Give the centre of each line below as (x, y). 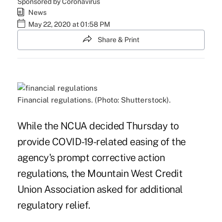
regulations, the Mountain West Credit (100, 174)
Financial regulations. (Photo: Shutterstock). (94, 100)
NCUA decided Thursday (114, 126)
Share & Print (118, 40)
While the (39, 126)
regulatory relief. (54, 205)
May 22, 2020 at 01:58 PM (69, 24)
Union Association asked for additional (100, 190)
